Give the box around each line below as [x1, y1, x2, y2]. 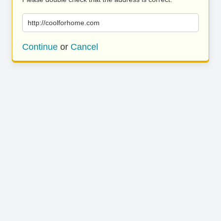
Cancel [71, 42, 98, 52]
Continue [22, 42, 58, 52]
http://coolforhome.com [28, 19, 100, 27]
